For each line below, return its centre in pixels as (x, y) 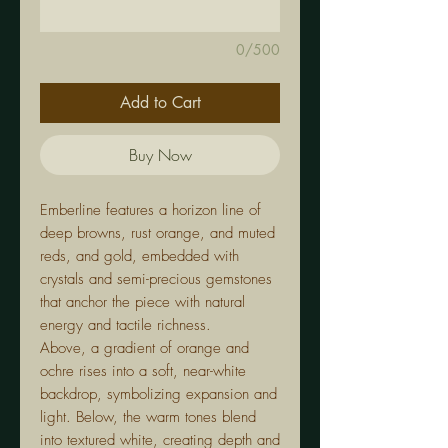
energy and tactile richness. (125, 325)
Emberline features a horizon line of (150, 210)
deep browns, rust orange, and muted (157, 233)
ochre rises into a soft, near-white (143, 371)
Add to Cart (160, 103)
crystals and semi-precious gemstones (156, 279)
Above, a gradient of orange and (144, 348)
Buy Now (160, 155)
